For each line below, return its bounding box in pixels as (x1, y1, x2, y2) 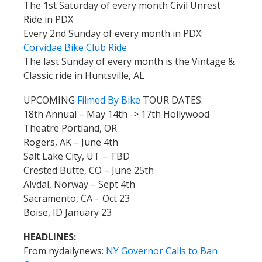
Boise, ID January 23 (23, 205, 112, 219)
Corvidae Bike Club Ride (23, 40, 127, 54)
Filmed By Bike (75, 93, 140, 106)
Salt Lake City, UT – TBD (23, 149, 130, 163)
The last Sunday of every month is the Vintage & (23, 54, 235, 68)
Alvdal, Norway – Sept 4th (23, 177, 135, 191)
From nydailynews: (23, 244, 106, 257)
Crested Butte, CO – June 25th (23, 163, 154, 177)
